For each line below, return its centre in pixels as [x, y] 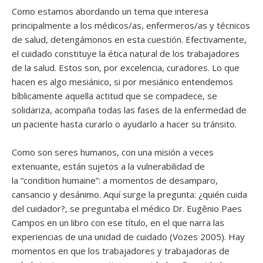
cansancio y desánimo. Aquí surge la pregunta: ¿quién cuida [129, 194]
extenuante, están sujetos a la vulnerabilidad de [108, 166]
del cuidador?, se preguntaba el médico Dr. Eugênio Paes [127, 208]
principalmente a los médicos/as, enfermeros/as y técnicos [131, 25]
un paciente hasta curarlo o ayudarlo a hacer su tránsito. [124, 124]
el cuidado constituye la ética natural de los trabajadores [126, 53]
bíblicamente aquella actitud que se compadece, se [114, 95]
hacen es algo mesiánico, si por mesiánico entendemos [122, 81]
